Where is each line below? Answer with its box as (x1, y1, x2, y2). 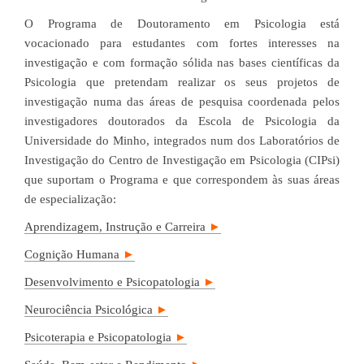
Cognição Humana (24, 248, 123, 261)
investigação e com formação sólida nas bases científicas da (24, 56, 340, 69)
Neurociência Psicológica (24, 303, 156, 316)
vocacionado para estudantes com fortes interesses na (24, 37, 340, 50)
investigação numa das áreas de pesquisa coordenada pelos (24, 95, 340, 108)
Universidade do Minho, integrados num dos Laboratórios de (24, 134, 340, 147)
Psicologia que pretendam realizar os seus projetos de (24, 76, 340, 89)
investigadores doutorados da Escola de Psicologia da (24, 115, 340, 128)
